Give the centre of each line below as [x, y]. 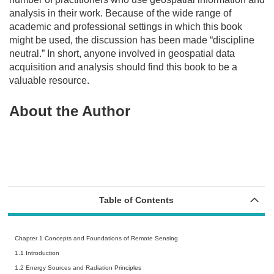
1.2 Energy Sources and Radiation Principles [80, 267]
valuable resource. [49, 81]
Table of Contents [136, 200]
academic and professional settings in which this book [126, 27]
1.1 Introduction [39, 253]
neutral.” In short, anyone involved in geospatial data [122, 54]
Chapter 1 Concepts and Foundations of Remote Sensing [98, 238]
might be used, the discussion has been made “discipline [132, 40]
